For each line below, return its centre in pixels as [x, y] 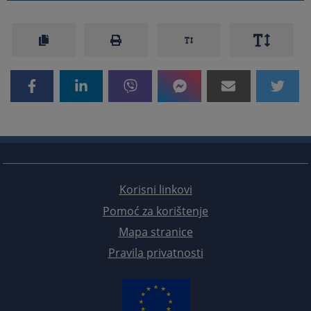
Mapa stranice [155, 232]
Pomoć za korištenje [155, 211]
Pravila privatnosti [155, 253]
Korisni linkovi [155, 190]
